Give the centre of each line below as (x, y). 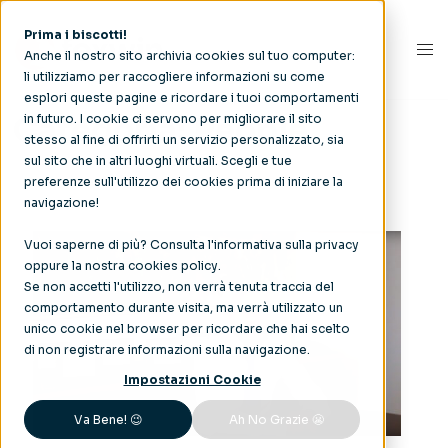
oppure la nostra (76, 265)
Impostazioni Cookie (192, 380)
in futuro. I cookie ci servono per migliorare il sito (173, 118)
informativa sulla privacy (286, 244)
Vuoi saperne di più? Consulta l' (119, 244)
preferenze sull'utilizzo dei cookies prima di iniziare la (183, 181)
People (251, 130)
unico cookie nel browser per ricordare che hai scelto (187, 328)
